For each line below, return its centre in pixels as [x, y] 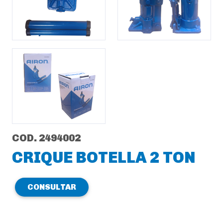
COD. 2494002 [46, 138]
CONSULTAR [52, 187]
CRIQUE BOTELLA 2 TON [104, 157]
